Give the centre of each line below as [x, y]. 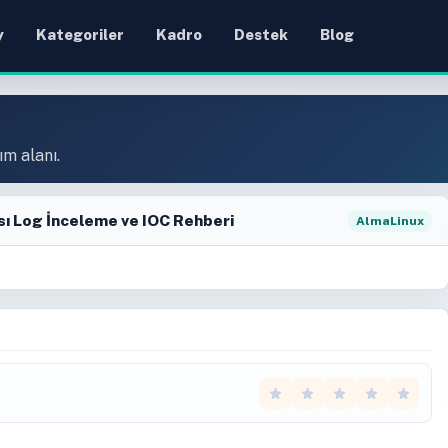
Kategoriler [79, 34]
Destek [260, 34]
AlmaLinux [390, 220]
